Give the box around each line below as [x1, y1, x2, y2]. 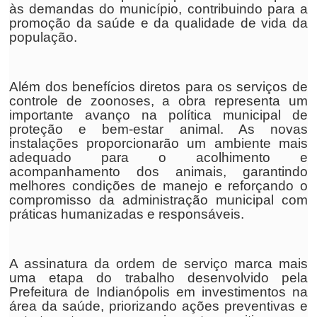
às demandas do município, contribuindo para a [9, 1, 308, 16]
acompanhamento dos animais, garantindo [9, 164, 308, 179]
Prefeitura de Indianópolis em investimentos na [9, 284, 308, 299]
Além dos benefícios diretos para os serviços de [9, 79, 308, 94]
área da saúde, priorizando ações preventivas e [9, 299, 308, 313]
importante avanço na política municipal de [9, 108, 308, 122]
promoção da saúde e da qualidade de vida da [9, 16, 308, 30]
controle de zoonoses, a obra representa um [9, 93, 308, 108]
